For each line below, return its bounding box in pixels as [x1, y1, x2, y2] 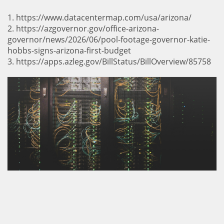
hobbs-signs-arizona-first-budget [7, 45, 131, 56]
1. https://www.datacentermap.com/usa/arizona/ [7, 12, 191, 23]
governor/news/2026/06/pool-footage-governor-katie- [7, 34, 210, 45]
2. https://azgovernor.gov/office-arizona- [7, 23, 159, 34]
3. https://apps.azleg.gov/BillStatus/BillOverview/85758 [7, 56, 211, 67]
